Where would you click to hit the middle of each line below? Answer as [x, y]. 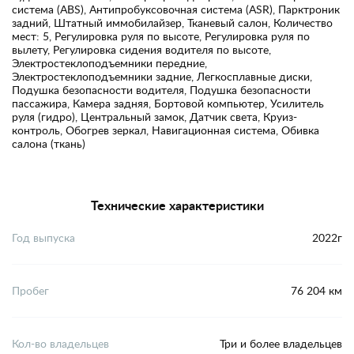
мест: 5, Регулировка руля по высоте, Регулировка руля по [161, 36]
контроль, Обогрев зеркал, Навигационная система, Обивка [166, 130]
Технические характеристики [177, 205]
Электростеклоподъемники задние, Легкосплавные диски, [162, 76]
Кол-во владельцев [60, 344]
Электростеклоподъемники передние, [109, 62]
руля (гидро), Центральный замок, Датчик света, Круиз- [154, 116]
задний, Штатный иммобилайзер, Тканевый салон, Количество [172, 22]
